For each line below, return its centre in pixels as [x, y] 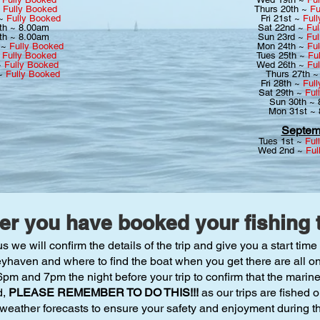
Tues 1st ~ [282, 141]
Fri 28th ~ [282, 83]
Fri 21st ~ [282, 18]
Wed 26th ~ [282, 65]
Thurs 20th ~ [282, 9]
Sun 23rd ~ [282, 37]
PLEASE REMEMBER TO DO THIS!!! [104, 292]
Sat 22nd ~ [282, 27]
